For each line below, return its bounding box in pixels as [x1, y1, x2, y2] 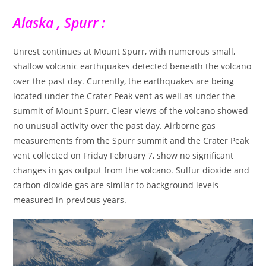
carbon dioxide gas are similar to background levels [13, 179, 219, 191]
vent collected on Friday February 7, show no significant [13, 149, 234, 161]
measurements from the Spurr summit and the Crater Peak [13, 134, 249, 146]
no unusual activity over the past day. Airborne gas [13, 119, 216, 131]
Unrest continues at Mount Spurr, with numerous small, [13, 45, 236, 57]
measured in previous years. [13, 194, 127, 205]
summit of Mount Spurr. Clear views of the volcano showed [13, 104, 249, 116]
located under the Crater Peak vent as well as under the [13, 90, 236, 102]
